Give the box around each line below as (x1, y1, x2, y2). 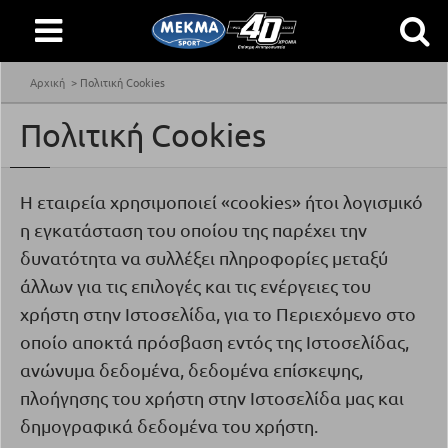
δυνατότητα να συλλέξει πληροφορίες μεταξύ (20, 247, 388, 268)
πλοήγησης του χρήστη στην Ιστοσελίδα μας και (20, 387, 404, 408)
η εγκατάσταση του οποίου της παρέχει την (20, 219, 367, 240)
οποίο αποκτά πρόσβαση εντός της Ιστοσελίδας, (20, 331, 409, 352)
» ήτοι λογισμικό (292, 191, 423, 212)
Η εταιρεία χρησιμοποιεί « (20, 191, 230, 212)
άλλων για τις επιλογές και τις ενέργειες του (20, 275, 371, 296)
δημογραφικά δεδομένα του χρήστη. (20, 415, 318, 436)
